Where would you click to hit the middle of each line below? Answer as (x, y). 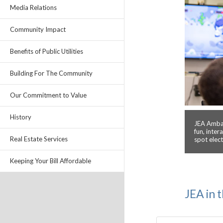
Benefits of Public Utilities (47, 51)
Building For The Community (51, 73)
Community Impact (38, 29)
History (21, 117)
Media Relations (33, 7)
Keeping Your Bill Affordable (51, 161)
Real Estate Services (39, 139)
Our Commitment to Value (48, 95)
